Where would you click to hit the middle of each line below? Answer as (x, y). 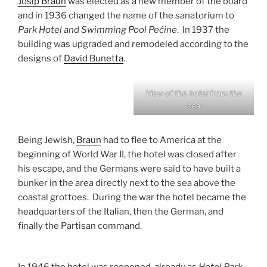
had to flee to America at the (162, 140)
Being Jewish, (47, 140)
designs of (41, 59)
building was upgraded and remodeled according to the (133, 44)
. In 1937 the (203, 30)
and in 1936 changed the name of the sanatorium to (126, 16)
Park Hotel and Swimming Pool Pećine (97, 30)
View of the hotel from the (194, 93)
